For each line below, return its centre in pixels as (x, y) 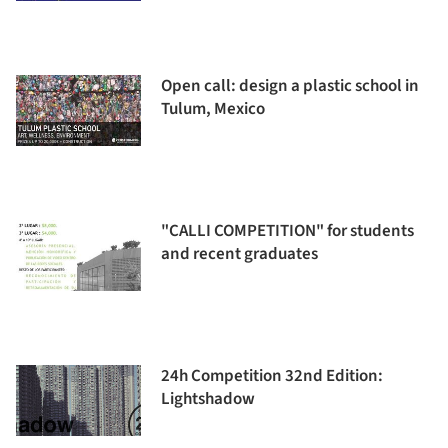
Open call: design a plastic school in (290, 86)
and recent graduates (239, 254)
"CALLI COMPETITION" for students (287, 231)
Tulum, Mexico (213, 109)
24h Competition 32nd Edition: (272, 376)
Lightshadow (208, 399)
